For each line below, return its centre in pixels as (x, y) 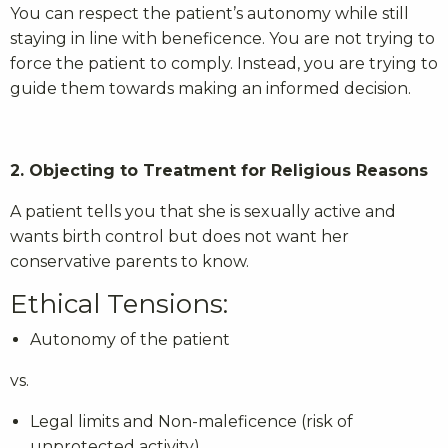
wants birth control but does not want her (179, 237)
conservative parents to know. (129, 262)
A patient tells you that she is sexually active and (203, 212)
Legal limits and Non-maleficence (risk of (191, 422)
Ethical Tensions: (119, 304)
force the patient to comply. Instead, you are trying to (224, 64)
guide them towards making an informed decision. (210, 89)
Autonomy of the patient (130, 340)
